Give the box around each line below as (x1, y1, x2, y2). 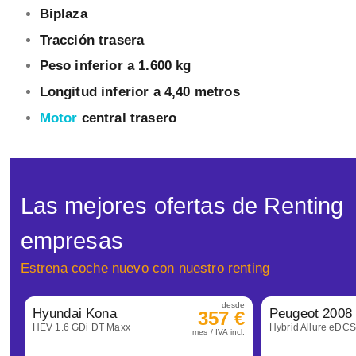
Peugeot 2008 (269, 306, 352, 322)
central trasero (81, 110, 177, 126)
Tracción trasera (39, 32, 145, 48)
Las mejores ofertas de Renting (20, 192, 344, 219)
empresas (20, 227, 123, 254)
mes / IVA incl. (192, 327, 246, 337)
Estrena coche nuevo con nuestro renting (20, 261, 270, 277)
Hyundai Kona (32, 306, 117, 322)
